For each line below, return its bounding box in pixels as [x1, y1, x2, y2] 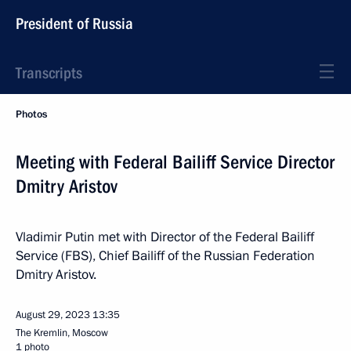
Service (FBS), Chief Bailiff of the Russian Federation [16, 247, 315, 265]
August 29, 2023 [16, 308, 90, 322]
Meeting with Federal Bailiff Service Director [16, 151, 335, 173]
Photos [16, 107, 47, 121]
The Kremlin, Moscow [16, 326, 108, 340]
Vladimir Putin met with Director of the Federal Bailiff [16, 228, 314, 246]
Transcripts [16, 63, 82, 82]
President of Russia [16, 14, 133, 33]
